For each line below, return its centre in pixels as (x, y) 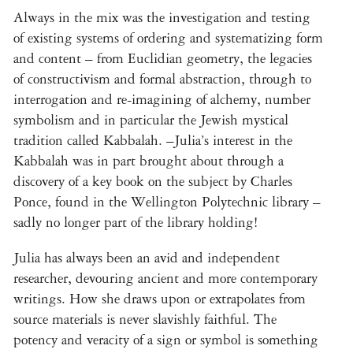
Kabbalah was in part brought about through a (149, 161)
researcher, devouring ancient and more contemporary (165, 279)
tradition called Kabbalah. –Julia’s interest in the (153, 141)
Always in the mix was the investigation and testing (162, 18)
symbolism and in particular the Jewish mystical (151, 120)
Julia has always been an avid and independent (147, 258)
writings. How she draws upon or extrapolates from (160, 299)
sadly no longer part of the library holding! (136, 223)
